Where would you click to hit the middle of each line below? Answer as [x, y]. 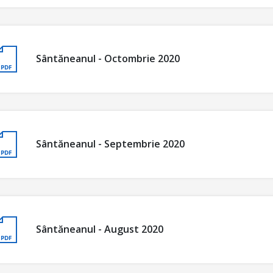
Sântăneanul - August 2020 [100, 229]
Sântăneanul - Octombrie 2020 [108, 59]
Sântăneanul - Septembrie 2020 [110, 144]
